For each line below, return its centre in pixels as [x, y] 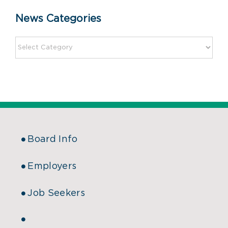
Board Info [53, 140]
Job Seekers [56, 194]
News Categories [58, 19]
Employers [52, 167]
